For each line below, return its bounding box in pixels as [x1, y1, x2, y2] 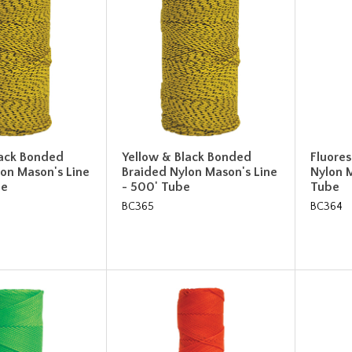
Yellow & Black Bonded [122, 149, 252, 164]
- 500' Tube [122, 179, 191, 194]
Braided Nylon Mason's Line [122, 164, 278, 179]
